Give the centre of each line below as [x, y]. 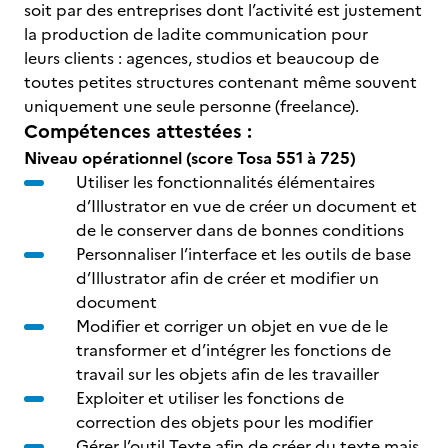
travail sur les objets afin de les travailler [227, 374]
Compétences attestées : [138, 131]
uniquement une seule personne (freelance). [195, 106]
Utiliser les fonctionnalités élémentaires [225, 182]
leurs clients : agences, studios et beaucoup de [201, 58]
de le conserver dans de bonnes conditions [242, 230]
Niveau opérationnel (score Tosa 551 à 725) [192, 158]
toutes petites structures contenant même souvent [220, 82]
